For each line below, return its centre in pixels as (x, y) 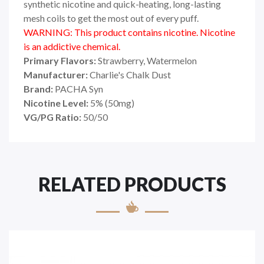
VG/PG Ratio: (52, 117)
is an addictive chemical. (72, 46)
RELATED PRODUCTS (132, 184)
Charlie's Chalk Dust (130, 74)
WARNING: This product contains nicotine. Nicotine (129, 32)
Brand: (38, 88)
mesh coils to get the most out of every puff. (111, 18)
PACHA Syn (79, 88)
